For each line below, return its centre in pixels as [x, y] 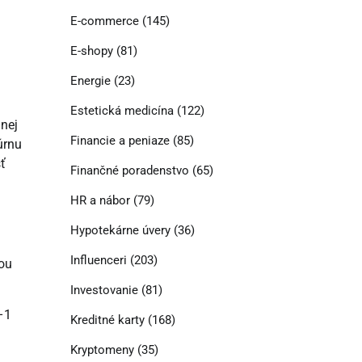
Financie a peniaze [120, 141]
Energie [90, 81]
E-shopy [91, 51]
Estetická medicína [122, 111]
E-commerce [104, 21]
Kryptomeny [102, 350]
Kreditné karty [107, 320]
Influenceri [98, 261]
